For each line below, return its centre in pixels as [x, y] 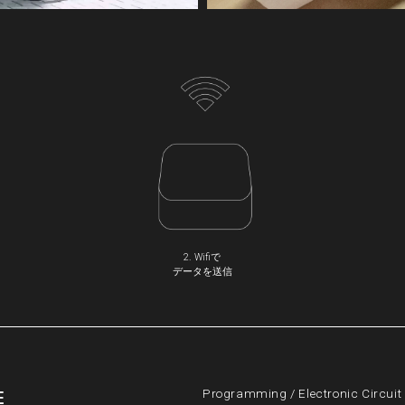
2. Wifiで [202, 258]
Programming [245, 393]
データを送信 [202, 272]
